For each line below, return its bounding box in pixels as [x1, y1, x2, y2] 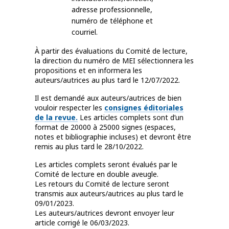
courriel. [72, 27, 98, 37]
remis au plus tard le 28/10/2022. [35, 142, 144, 152]
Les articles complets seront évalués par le [35, 159, 177, 170]
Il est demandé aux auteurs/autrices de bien [35, 93, 181, 103]
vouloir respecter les [35, 103, 104, 113]
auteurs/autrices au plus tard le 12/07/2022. [35, 75, 180, 85]
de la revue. [35, 112, 78, 123]
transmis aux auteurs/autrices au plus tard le [35, 189, 184, 199]
